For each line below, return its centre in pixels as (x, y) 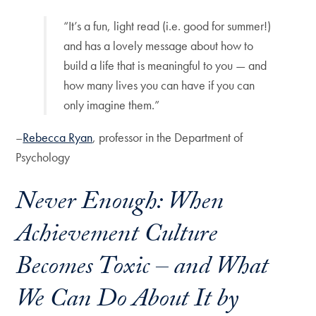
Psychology (44, 157)
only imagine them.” (112, 105)
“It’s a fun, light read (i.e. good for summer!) (168, 26)
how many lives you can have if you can (159, 85)
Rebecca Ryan (58, 137)
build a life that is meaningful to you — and (165, 65)
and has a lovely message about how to (159, 45)
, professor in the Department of (168, 137)
